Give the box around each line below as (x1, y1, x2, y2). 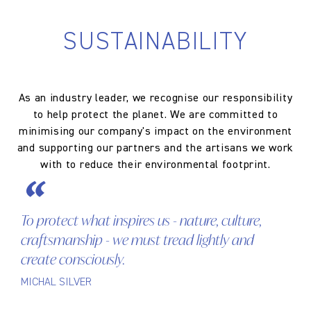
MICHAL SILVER (21, 276, 92, 288)
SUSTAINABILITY (63, 30, 248, 55)
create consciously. (21, 253, 125, 268)
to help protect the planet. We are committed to (33, 109, 278, 121)
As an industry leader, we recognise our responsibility (18, 92, 293, 104)
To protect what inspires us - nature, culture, (21, 215, 262, 229)
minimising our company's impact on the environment (18, 126, 292, 137)
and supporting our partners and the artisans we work (17, 142, 294, 154)
